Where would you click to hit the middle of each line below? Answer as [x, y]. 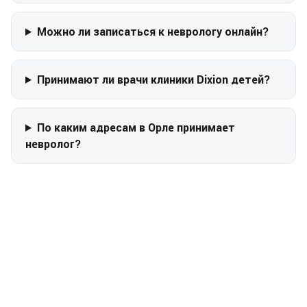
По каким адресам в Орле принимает [136, 127]
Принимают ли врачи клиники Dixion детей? [153, 79]
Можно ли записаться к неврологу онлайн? [152, 32]
